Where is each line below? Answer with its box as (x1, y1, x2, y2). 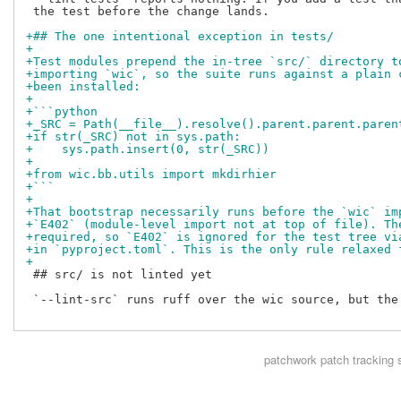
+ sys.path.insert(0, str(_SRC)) (26, 142, 269, 157)
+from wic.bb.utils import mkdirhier (26, 167, 277, 182)
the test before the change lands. (26, 4, 269, 19)
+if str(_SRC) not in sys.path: (26, 130, 241, 144)
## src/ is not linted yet (26, 268, 212, 282)
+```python (26, 105, 98, 119)
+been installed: (26, 80, 141, 94)
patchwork (263, 351, 317, 369)
